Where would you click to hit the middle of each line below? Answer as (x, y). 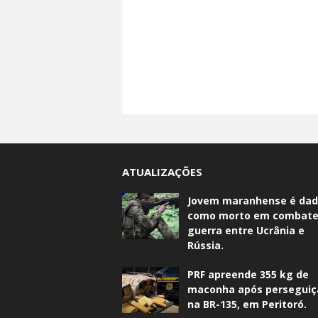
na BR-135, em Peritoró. (247, 305)
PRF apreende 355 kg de (248, 275)
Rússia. (205, 246)
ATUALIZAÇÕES (162, 172)
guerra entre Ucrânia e (246, 231)
